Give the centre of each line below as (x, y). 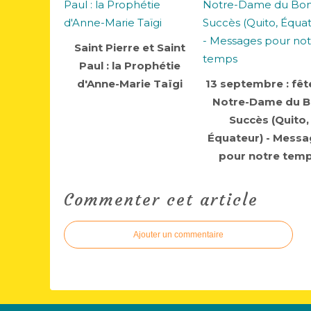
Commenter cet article (161, 200)
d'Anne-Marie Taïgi (130, 84)
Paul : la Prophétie (130, 66)
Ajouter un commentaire (178, 235)
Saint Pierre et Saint (130, 48)
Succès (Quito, (269, 120)
